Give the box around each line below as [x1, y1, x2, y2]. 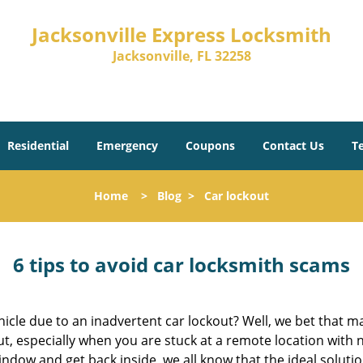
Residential [7, 138, 69, 153]
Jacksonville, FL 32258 [112, 47, 251, 65]
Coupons [186, 138, 235, 153]
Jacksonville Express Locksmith [32, 21, 331, 48]
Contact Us [263, 138, 324, 153]
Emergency [96, 138, 158, 153]
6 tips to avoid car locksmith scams [13, 251, 350, 278]
